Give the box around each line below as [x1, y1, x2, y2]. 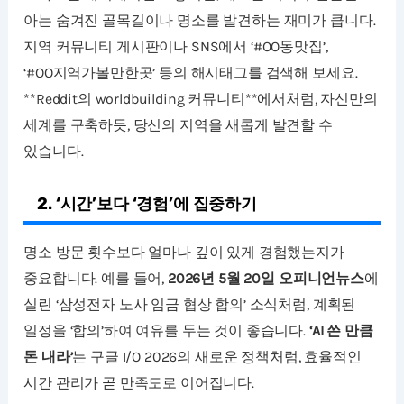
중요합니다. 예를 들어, [23, 269, 168, 287]
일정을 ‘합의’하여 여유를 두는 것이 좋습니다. [23, 321, 309, 339]
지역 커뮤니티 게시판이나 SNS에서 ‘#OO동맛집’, [23, 37, 328, 55]
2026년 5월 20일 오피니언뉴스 [167, 269, 364, 287]
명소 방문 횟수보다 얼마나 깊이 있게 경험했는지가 [23, 243, 344, 261]
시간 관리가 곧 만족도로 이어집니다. [23, 373, 254, 391]
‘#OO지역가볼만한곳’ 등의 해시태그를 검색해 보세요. [23, 63, 358, 81]
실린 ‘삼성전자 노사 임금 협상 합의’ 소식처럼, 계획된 [23, 295, 356, 313]
